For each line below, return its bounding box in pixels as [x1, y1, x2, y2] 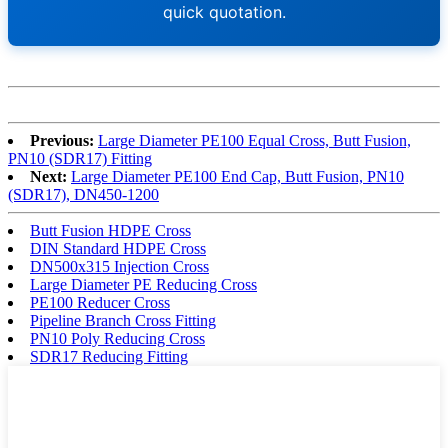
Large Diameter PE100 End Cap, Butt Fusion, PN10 [71, 167, 404, 185]
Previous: [30, 131, 94, 149]
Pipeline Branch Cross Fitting [30, 311, 216, 329]
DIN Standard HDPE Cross [30, 239, 206, 257]
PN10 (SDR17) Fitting [8, 149, 152, 167]
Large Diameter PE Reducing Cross [30, 275, 257, 293]
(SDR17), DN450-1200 [8, 185, 159, 203]
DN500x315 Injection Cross [30, 257, 209, 275]
